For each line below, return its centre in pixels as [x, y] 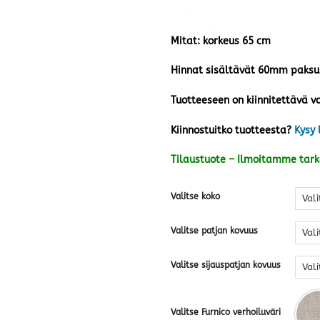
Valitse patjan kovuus [214, 231]
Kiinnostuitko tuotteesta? [231, 130]
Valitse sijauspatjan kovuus [226, 265]
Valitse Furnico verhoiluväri [226, 312]
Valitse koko [195, 197]
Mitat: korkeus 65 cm [221, 41]
